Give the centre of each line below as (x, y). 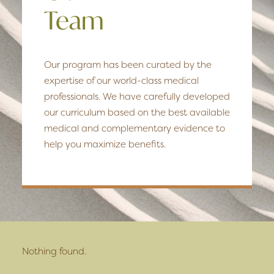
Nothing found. (54, 251)
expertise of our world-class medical (121, 80)
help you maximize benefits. (105, 144)
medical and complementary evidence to (135, 128)
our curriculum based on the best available (137, 112)
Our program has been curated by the (128, 65)
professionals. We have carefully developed (137, 96)
